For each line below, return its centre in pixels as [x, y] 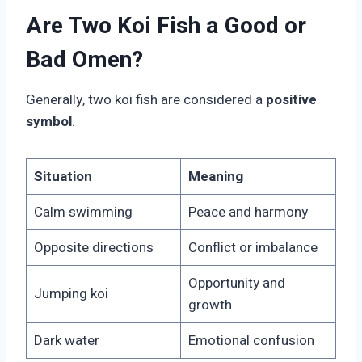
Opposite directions [93, 248]
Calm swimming [83, 213]
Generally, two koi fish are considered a [146, 100]
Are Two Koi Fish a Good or [166, 27]
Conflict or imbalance [253, 248]
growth [210, 305]
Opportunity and [236, 284]
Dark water [66, 341]
